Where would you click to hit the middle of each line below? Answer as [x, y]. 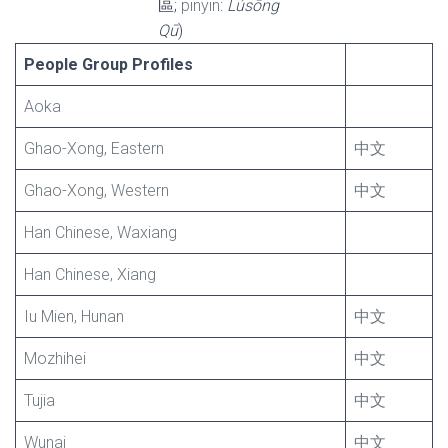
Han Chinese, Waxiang [100, 232]
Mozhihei [55, 358]
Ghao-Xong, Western [96, 190]
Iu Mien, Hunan [74, 316]
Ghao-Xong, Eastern [94, 148]
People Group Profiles [108, 64]
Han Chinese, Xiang [90, 274]
